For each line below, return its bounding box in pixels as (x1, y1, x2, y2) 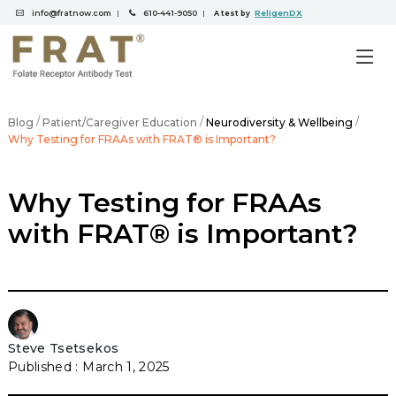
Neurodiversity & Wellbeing (205, 115, 353, 129)
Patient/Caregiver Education (42, 115, 197, 129)
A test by (214, 9, 252, 18)
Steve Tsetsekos (7, 340, 119, 357)
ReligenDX (255, 8, 302, 18)
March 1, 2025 (82, 359, 170, 376)
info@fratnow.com (32, 8, 111, 18)
